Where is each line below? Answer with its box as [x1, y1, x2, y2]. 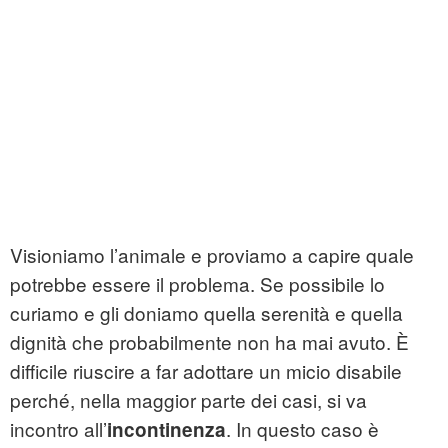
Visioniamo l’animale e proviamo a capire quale [10, 241, 414, 269]
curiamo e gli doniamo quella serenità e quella [10, 299, 403, 327]
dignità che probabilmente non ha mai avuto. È [10, 328, 409, 356]
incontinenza [107, 416, 226, 444]
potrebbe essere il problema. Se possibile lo [10, 270, 385, 298]
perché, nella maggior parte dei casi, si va [10, 386, 367, 414]
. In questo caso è [226, 415, 379, 443]
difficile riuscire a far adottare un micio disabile [10, 357, 402, 385]
